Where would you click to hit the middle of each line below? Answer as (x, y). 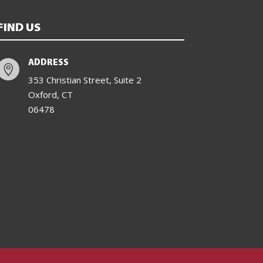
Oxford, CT (51, 94)
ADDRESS (49, 62)
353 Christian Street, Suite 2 (85, 80)
